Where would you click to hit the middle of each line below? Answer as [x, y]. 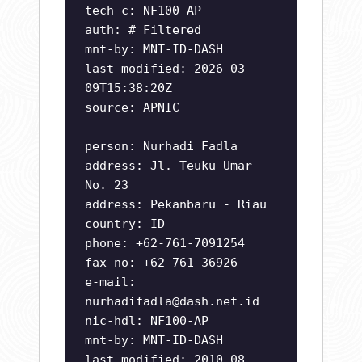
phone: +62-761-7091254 [165, 244]
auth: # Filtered [143, 30]
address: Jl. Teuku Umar [168, 166]
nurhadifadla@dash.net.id [172, 302]
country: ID [125, 224]
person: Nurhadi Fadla [161, 147]
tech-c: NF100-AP [143, 11]
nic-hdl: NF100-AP [147, 321]
